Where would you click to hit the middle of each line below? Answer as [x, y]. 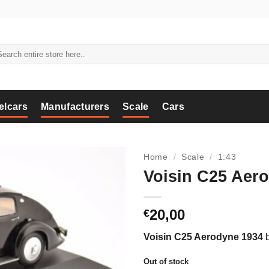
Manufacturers [75, 106]
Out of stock [166, 261]
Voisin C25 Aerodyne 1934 [204, 237]
